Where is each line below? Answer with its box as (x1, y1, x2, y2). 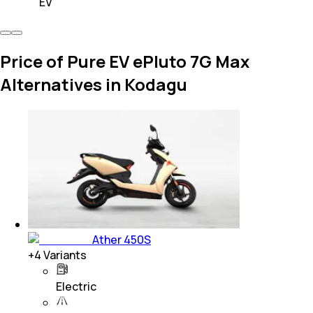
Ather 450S (92, 232, 151, 248)
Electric (56, 279, 96, 295)
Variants (41, 247, 87, 263)
